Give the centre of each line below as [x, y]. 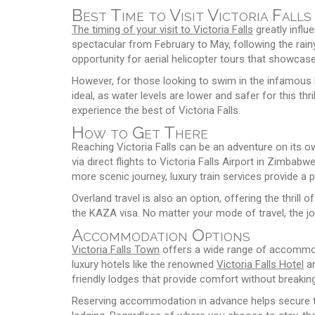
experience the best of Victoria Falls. [156, 110]
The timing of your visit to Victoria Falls [162, 29]
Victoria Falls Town [116, 249]
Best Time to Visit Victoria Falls [192, 15]
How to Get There [140, 132]
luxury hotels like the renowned [144, 264]
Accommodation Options [161, 235]
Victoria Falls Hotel [260, 264]
